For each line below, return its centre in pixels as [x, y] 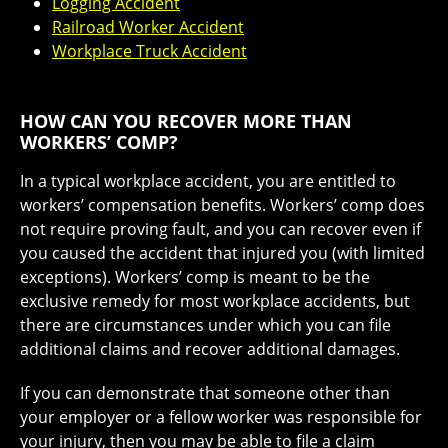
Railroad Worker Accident [148, 26]
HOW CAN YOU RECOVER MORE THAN [186, 120]
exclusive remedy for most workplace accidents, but [215, 300]
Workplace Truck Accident [149, 50]
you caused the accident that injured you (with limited [222, 252]
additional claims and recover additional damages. [210, 348]
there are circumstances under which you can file [205, 324]
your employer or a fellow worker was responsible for [221, 416]
